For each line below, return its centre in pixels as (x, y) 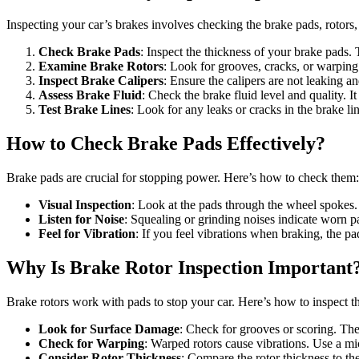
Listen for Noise (81, 219)
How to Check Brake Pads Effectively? (166, 143)
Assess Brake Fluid (90, 95)
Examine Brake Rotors (101, 66)
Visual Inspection (85, 204)
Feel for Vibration (87, 233)
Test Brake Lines (85, 109)
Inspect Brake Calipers (101, 80)
